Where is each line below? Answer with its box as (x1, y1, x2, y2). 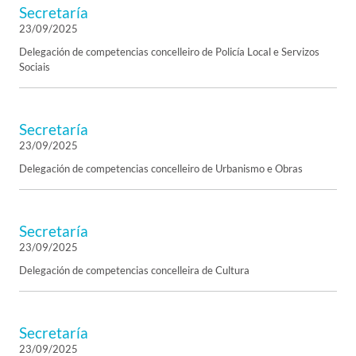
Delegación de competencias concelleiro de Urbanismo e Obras (19, 162, 303, 175)
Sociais (19, 60, 50, 73)
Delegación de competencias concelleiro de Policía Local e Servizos (19, 45, 319, 58)
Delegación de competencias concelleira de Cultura (19, 264, 250, 277)
